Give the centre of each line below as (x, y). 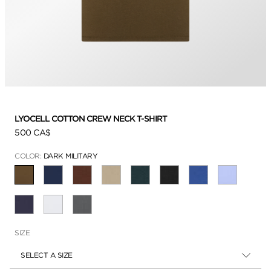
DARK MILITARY (70, 155)
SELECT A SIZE (47, 255)
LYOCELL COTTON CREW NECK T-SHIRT (92, 118)
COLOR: (29, 155)
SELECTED (42, 178)
